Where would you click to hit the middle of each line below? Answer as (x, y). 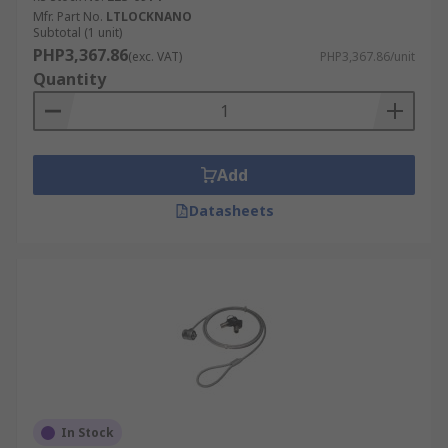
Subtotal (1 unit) (77, 32)
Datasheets (231, 210)
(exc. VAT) (155, 56)
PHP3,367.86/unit (367, 56)
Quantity (69, 79)
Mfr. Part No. (68, 16)
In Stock (87, 432)
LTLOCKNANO (149, 16)
